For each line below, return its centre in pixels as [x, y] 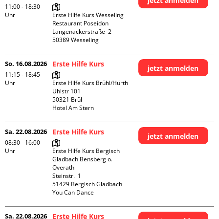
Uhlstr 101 [67, 91]
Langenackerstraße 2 [82, 32]
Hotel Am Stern [73, 108]
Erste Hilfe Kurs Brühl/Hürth [90, 83]
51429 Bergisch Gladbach [88, 184]
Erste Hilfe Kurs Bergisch [86, 151]
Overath [64, 167]
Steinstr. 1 [67, 176]
